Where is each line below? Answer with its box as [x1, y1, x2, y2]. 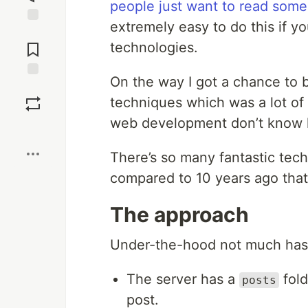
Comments [9, 38, 57, 50]
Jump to [14, 26, 52, 38]
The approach [110, 202, 249, 227]
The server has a [126, 271, 239, 287]
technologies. [110, 39, 198, 56]
